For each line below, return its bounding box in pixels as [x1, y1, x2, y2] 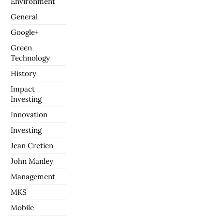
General [11, 12, 38, 21]
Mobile [11, 202, 34, 212]
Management [11, 171, 56, 181]
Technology [11, 53, 50, 62]
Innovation [11, 109, 48, 119]
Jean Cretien [11, 140, 54, 150]
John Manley [11, 156, 54, 166]
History [11, 68, 37, 78]
